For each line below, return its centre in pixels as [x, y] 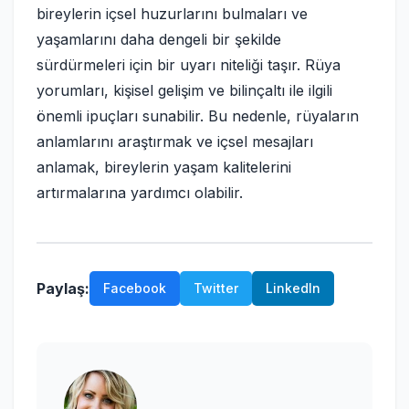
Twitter [216, 288]
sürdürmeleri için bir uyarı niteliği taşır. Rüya [189, 65]
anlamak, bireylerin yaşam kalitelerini [164, 167]
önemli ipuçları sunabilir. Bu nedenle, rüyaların [198, 116]
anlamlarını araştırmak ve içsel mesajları [175, 142]
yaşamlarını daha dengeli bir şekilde [159, 39]
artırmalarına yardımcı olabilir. [140, 193]
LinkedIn [293, 288]
